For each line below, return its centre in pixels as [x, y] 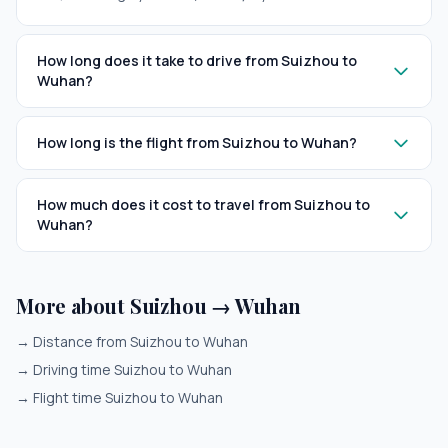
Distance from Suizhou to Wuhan [140, 341]
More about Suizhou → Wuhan [158, 305]
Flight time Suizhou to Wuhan [128, 397]
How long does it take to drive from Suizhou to [197, 60]
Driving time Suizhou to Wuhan [132, 369]
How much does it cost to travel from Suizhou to [203, 204]
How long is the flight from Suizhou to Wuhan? [197, 142]
